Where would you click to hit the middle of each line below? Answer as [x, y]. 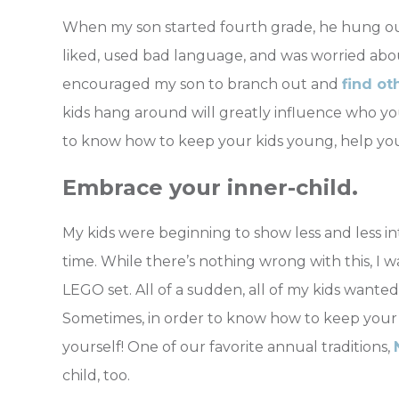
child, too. [96, 376]
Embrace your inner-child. [210, 187]
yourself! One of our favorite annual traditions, [228, 347]
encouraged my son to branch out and [202, 84]
